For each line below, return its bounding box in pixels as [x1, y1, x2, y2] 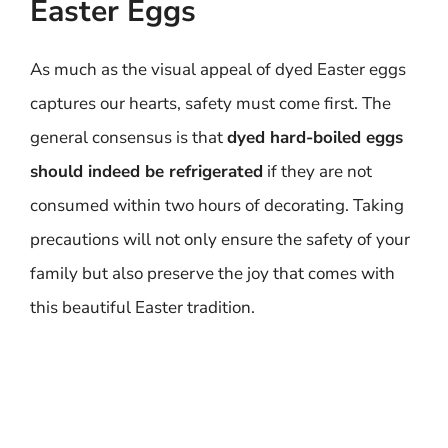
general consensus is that [30, 126, 227, 149]
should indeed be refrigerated [30, 160, 263, 183]
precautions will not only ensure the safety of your [30, 228, 410, 251]
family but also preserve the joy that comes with [30, 262, 395, 285]
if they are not [263, 160, 372, 183]
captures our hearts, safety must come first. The [30, 92, 391, 115]
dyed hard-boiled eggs [227, 126, 403, 149]
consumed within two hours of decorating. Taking [30, 194, 404, 217]
